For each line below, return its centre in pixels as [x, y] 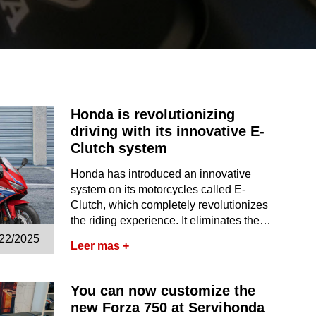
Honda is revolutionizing [153, 114]
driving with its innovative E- [168, 131]
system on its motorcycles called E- [158, 189]
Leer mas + [100, 246]
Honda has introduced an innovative [161, 174]
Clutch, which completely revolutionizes [170, 205]
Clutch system [119, 148]
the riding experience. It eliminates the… [171, 220]
